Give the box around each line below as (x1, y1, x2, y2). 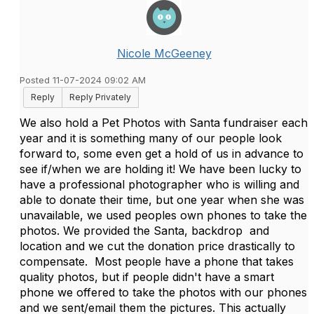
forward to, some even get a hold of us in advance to (20, 146, 303, 161)
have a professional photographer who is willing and (20, 177, 299, 191)
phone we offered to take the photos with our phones (20, 285, 307, 299)
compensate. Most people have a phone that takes (20, 254, 294, 268)
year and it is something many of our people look (20, 131, 282, 145)
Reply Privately (69, 92, 131, 102)
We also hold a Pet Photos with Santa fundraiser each (20, 116, 308, 130)
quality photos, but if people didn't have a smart (20, 270, 274, 284)
